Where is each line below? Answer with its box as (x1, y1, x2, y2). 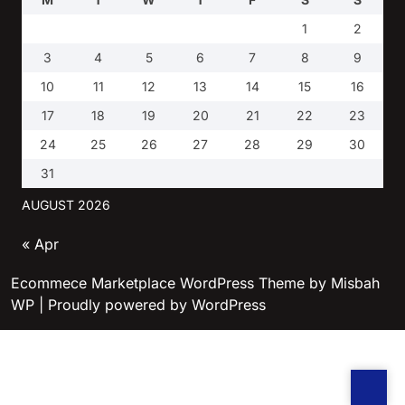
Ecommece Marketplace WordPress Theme (11, 274, 305, 292)
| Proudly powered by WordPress (39, 296, 266, 314)
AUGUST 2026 (22, 197, 110, 212)
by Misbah (305, 274, 380, 292)
